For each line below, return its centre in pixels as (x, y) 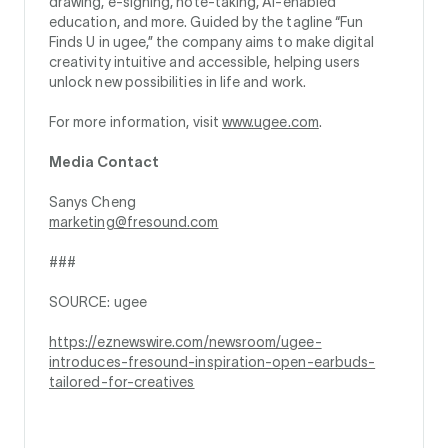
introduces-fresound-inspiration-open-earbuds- (212, 362)
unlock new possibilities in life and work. (177, 82)
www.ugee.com (270, 122)
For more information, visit (135, 122)
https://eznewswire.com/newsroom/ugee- (185, 342)
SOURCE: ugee (98, 302)
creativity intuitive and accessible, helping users (205, 62)
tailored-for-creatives (122, 382)
